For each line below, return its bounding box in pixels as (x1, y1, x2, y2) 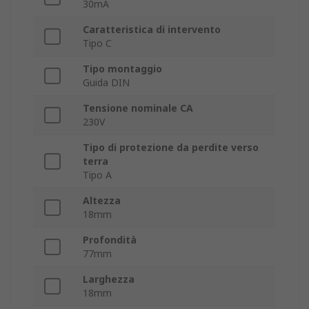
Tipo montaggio (83, 62, 162, 76)
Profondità (83, 233, 137, 247)
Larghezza (83, 272, 134, 286)
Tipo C (83, 37, 112, 50)
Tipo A (83, 168, 112, 182)
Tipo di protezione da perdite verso (83, 141, 259, 154)
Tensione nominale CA (83, 101, 193, 115)
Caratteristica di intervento (83, 23, 221, 37)
